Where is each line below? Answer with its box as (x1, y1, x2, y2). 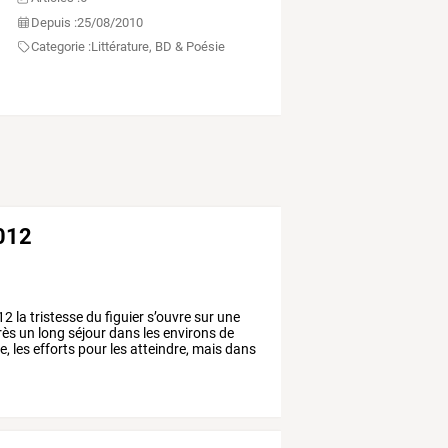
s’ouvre (144, 309, 192, 326)
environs (160, 325, 217, 342)
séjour (65, 325, 107, 342)
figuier (102, 309, 145, 326)
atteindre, (127, 341, 190, 358)
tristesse (27, 309, 84, 326)
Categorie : (31, 39, 92, 55)
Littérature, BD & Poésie (91, 39, 226, 55)
